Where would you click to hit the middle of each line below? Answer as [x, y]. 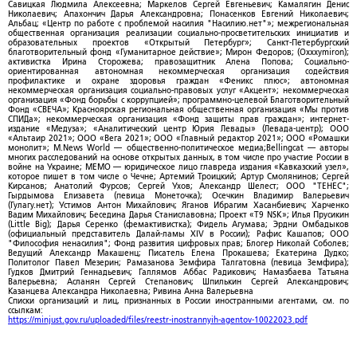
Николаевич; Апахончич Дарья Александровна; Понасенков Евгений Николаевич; [178, 14]
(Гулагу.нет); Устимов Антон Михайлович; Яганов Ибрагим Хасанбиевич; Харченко [178, 205]
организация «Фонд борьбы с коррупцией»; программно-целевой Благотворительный [178, 100]
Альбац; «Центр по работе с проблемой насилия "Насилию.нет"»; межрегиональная [178, 23]
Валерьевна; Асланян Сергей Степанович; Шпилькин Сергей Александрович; [178, 281]
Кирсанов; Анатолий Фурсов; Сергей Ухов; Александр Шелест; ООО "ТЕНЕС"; [178, 186]
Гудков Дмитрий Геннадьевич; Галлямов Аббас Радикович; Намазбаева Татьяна [178, 272]
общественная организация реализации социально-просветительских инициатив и [178, 33]
